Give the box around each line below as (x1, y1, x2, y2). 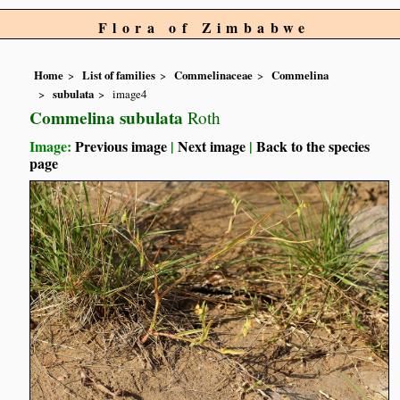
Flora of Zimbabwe (98, 17, 311, 37)
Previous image (75, 135, 168, 156)
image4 (112, 85, 147, 102)
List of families (82, 67, 156, 84)
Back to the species (256, 135, 371, 156)
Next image (178, 135, 246, 156)
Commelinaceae (174, 67, 254, 84)
